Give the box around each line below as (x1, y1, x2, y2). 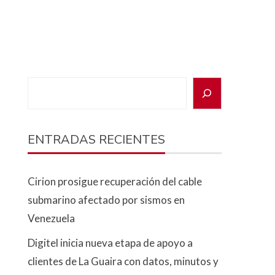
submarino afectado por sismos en (28, 193, 185, 206)
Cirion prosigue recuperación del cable (28, 175, 203, 188)
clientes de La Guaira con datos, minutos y (28, 255, 219, 268)
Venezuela (28, 212, 76, 225)
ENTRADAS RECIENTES (28, 131, 166, 148)
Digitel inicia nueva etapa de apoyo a (28, 236, 193, 249)
